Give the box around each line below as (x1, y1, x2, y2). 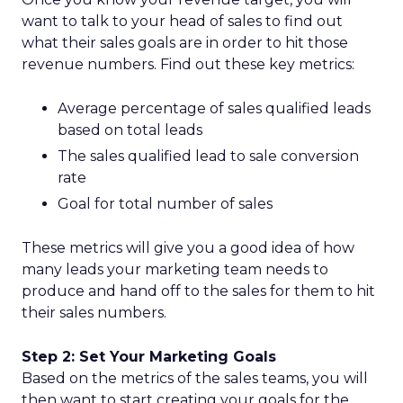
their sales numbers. (22, 304, 166, 321)
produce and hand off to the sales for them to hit (22, 282, 375, 300)
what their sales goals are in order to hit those (22, 34, 348, 51)
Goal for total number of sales (58, 195, 273, 212)
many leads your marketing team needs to (22, 261, 328, 278)
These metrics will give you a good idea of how (22, 239, 354, 256)
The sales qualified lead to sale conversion (58, 148, 359, 165)
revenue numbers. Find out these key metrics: (22, 56, 354, 73)
